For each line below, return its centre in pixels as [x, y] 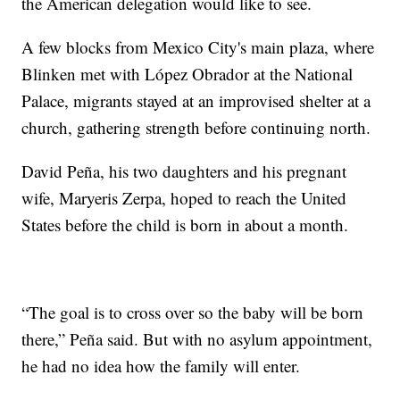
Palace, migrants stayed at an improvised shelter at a [196, 101]
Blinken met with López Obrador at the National [187, 74]
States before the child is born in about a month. [185, 225]
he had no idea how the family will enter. [161, 366]
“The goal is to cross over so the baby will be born [193, 312]
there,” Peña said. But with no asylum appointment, [197, 339]
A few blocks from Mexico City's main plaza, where [198, 47]
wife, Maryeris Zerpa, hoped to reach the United [184, 198]
